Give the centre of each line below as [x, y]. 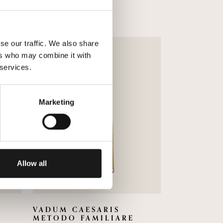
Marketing [56, 102]
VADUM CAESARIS [76, 210]
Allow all [32, 163]
